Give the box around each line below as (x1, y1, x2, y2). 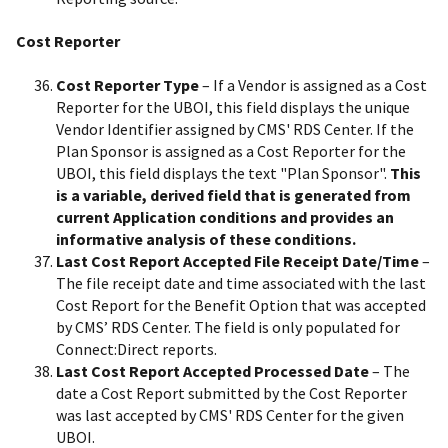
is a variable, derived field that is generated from (56, 184, 411, 205)
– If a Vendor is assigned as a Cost (199, 74, 427, 95)
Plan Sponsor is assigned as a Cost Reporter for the (56, 140, 406, 161)
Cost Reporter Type (56, 74, 199, 95)
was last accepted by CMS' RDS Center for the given (56, 404, 404, 425)
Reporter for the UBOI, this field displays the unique (56, 96, 410, 117)
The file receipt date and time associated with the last (56, 272, 426, 293)
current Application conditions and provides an (56, 206, 394, 227)
